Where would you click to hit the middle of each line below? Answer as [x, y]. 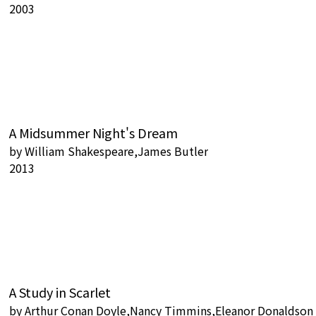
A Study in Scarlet [60, 292]
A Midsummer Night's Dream [93, 133]
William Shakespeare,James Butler [116, 151]
